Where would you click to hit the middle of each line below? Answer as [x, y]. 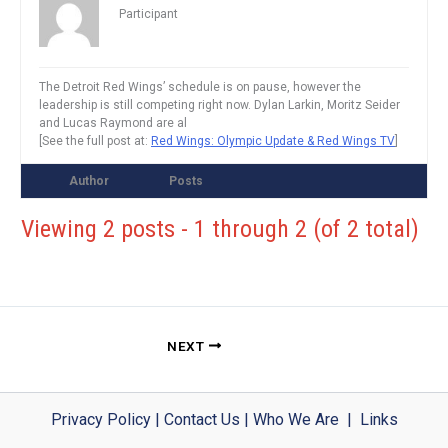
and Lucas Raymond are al [113, 122]
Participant [148, 13]
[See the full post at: [95, 140]
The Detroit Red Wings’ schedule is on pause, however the [200, 86]
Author [89, 180]
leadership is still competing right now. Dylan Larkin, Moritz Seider [219, 104]
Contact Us [201, 419]
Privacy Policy [100, 419]
